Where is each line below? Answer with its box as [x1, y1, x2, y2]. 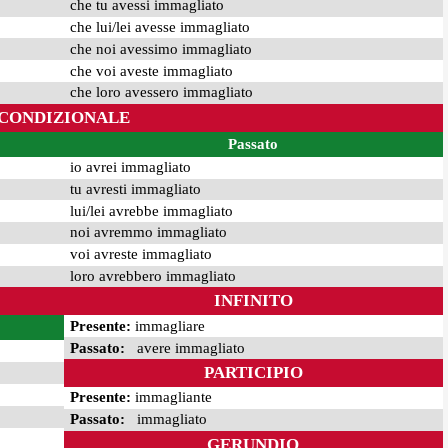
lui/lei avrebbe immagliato [69, 202, 233, 219]
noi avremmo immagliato [69, 224, 227, 241]
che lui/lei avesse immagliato [69, 19, 250, 36]
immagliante [130, 389, 212, 406]
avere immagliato [124, 339, 245, 356]
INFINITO [213, 291, 293, 311]
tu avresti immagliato [69, 180, 201, 197]
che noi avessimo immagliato [69, 40, 252, 57]
